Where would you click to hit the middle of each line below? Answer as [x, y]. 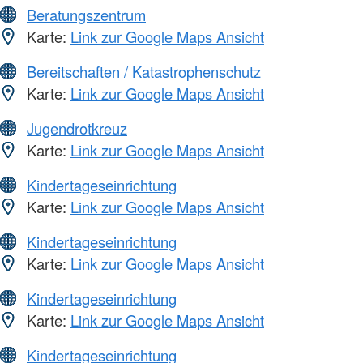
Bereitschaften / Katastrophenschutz [144, 72]
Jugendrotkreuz [77, 128]
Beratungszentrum [86, 15]
